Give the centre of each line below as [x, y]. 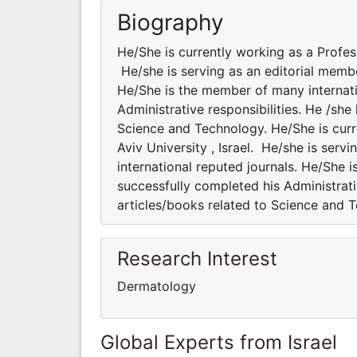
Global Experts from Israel [219, 342]
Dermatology [157, 286]
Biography [171, 22]
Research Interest [197, 258]
